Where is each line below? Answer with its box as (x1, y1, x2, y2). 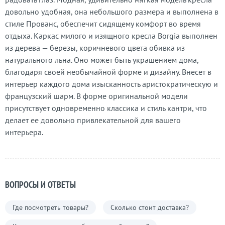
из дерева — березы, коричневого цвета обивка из (5, 43, 185, 53)
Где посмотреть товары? (13, 203, 88, 212)
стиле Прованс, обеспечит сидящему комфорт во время (5, 19, 201, 29)
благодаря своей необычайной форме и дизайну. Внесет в (5, 67, 211, 77)
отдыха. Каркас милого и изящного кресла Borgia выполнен (5, 31, 217, 41)
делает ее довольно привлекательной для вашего (5, 115, 181, 125)
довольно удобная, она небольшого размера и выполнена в (5, 7, 218, 17)
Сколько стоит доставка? (110, 203, 189, 212)
